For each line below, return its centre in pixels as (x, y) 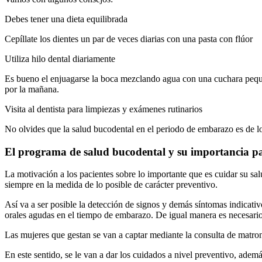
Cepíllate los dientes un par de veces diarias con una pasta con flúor (129, 39)
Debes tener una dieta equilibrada (66, 19)
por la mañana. (32, 89)
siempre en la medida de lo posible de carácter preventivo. (111, 185)
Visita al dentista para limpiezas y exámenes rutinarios (104, 109)
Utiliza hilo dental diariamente (60, 58)
